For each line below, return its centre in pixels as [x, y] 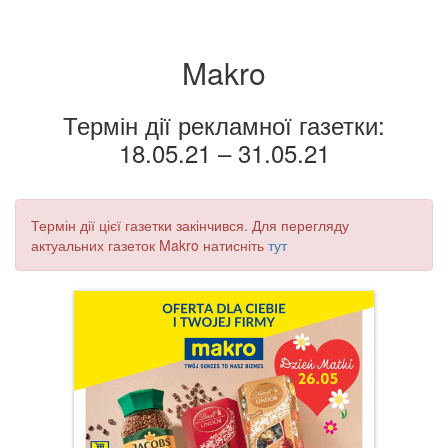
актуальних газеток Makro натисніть [149, 245]
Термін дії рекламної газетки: [224, 124]
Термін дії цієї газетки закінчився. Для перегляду [190, 225]
